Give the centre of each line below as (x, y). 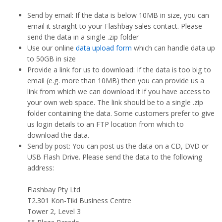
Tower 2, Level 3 (54, 211)
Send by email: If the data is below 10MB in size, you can (118, 15)
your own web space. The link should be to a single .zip (115, 102)
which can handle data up (173, 48)
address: (41, 167)
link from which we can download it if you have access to (119, 91)
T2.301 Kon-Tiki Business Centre (79, 200)
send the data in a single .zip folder (83, 37)
